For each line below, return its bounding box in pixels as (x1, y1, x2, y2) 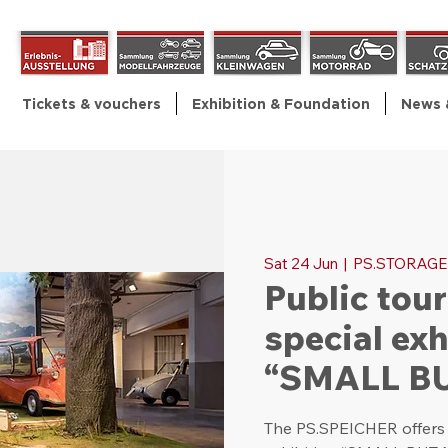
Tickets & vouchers (22, 96, 161, 112)
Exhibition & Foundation (192, 96, 370, 112)
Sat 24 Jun (264, 253, 338, 273)
